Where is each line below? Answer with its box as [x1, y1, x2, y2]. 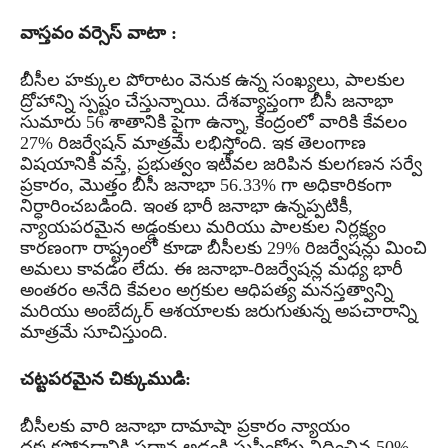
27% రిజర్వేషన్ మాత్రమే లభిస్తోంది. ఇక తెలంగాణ [20, 132, 366, 153]
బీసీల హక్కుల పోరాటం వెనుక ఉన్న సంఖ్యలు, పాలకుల [20, 69, 405, 90]
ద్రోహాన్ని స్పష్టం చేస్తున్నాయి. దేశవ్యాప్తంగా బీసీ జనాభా [20, 90, 393, 111]
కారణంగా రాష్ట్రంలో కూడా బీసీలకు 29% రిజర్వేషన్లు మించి [20, 237, 427, 258]
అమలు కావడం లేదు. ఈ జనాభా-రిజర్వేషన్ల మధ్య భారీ [20, 258, 403, 279]
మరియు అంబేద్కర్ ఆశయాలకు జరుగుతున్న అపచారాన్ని [20, 300, 417, 321]
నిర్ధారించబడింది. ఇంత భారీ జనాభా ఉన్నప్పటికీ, [20, 195, 353, 216]
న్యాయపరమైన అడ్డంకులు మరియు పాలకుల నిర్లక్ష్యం [20, 216, 386, 237]
